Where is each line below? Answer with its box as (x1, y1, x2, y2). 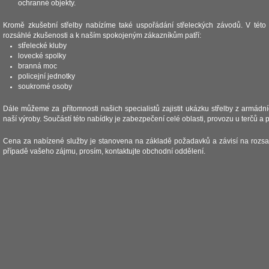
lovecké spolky (18, 52, 66, 59)
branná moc (18, 62, 57, 70)
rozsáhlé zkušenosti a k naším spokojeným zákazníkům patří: (3, 32, 201, 39)
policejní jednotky (18, 73, 75, 80)
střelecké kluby (18, 42, 67, 49)
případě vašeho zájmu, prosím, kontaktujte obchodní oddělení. (3, 148, 205, 155)
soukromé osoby (18, 83, 72, 90)
